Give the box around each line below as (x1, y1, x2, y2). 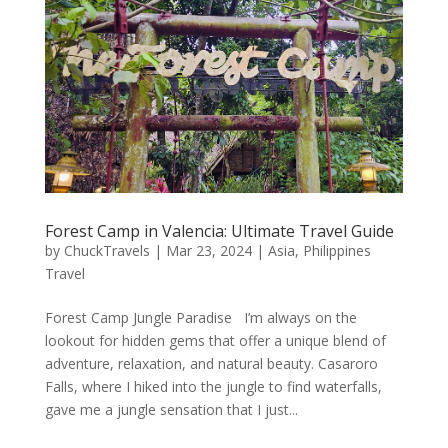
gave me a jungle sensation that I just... (44, 400, 298, 420)
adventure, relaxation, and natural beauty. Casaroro (44, 354, 378, 374)
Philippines (302, 241, 371, 261)
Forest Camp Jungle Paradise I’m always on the (44, 308, 357, 328)
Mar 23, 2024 (165, 241, 252, 261)
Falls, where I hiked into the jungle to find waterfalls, (44, 377, 382, 397)
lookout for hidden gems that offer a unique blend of (44, 331, 386, 351)
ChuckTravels (63, 241, 150, 261)
